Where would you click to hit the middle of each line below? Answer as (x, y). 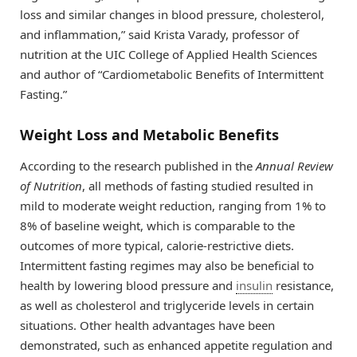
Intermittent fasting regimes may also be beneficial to (167, 266)
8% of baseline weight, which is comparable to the (157, 226)
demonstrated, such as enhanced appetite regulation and (176, 345)
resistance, (303, 286)
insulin (254, 286)
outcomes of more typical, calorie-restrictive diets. (157, 246)
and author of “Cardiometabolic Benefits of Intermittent (172, 75)
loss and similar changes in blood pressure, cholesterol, (172, 15)
